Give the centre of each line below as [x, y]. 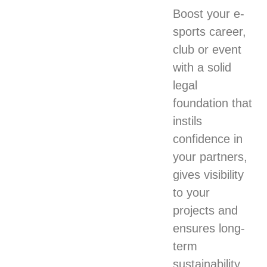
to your [192, 192]
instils [188, 121]
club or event [207, 49]
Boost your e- [209, 13]
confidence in [208, 139]
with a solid [202, 67]
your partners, [210, 156]
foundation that [213, 103]
